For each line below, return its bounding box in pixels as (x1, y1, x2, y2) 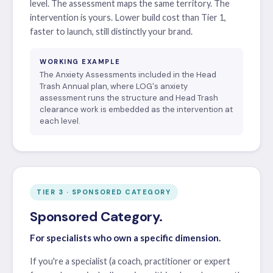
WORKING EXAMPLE (40, 57, 121, 66)
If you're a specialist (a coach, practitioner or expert (30, 255, 230, 266)
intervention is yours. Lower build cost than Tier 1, (30, 12, 226, 23)
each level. (40, 115, 80, 126)
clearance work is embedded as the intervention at (40, 104, 233, 115)
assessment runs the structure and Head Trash (40, 92, 218, 103)
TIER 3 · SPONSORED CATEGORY (37, 187, 171, 196)
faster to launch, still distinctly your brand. (30, 26, 193, 37)
